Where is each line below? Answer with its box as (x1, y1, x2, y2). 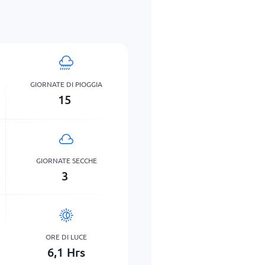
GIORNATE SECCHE (35, 155, 97, 165)
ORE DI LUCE (46, 231, 88, 241)
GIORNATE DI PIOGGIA (30, 79, 103, 89)
